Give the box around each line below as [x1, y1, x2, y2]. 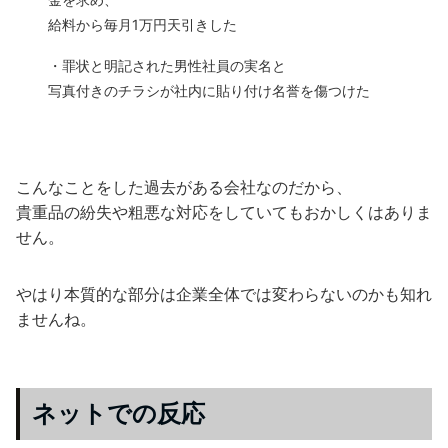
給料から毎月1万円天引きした [48, 15, 237, 33]
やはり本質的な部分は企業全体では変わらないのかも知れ [16, 283, 432, 304]
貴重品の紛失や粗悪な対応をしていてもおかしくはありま [16, 201, 432, 222]
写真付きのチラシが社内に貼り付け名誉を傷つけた [48, 81, 370, 99]
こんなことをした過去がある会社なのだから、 [16, 176, 352, 197]
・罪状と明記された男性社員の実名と [48, 56, 286, 74]
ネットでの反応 [32, 398, 205, 428]
